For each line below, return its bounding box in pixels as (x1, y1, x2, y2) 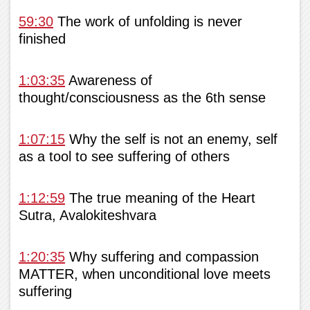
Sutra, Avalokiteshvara (19, 207, 156, 223)
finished (19, 30, 66, 46)
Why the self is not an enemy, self (65, 131, 277, 147)
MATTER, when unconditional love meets (19, 266, 271, 282)
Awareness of (65, 72, 152, 88)
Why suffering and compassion (65, 248, 259, 264)
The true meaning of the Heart (65, 190, 255, 206)
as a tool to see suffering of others (19, 148, 230, 164)
